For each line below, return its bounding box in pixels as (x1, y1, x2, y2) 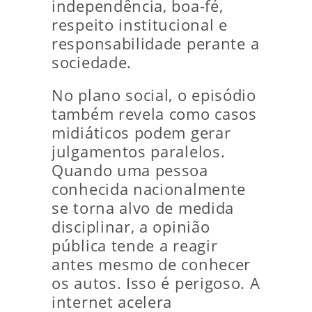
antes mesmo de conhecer (52, 254, 251, 275)
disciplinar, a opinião (52, 217, 210, 237)
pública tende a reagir (52, 235, 218, 256)
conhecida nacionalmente (52, 179, 247, 200)
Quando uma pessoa (52, 160, 208, 181)
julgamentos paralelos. (52, 141, 226, 162)
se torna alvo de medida (52, 198, 235, 219)
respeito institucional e (52, 15, 228, 36)
